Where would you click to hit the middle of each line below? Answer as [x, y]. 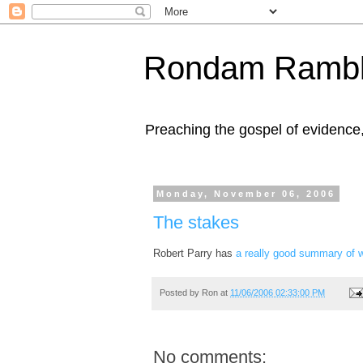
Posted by [181, 292]
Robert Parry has [194, 253]
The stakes [196, 222]
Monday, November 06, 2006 [246, 194]
